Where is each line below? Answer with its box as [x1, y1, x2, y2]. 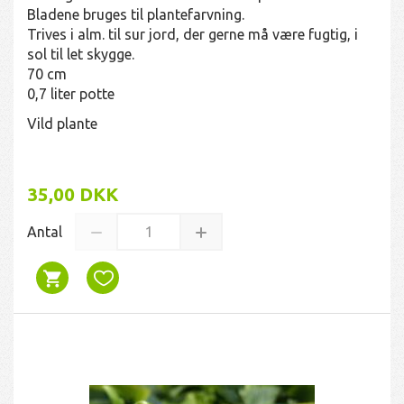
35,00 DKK [27, 183, 118, 205]
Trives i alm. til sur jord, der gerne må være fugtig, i [27, 25, 358, 42]
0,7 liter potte [27, 85, 115, 102]
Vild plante [27, 115, 97, 132]
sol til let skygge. [27, 45, 134, 62]
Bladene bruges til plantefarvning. [27, 5, 244, 23]
